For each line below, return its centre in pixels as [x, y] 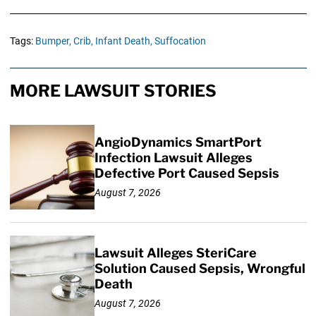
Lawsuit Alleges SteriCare [175, 253]
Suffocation [180, 41]
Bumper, [53, 41]
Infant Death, [123, 41]
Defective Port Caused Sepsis [187, 174]
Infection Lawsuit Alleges [173, 158]
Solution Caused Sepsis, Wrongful [200, 269]
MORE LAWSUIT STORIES [113, 91]
